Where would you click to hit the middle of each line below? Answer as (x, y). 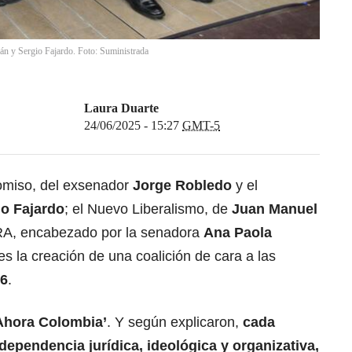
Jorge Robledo (182, 186)
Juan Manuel (275, 209)
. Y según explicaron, (175, 323)
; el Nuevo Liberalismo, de (148, 209)
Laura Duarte (121, 108)
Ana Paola (238, 233)
